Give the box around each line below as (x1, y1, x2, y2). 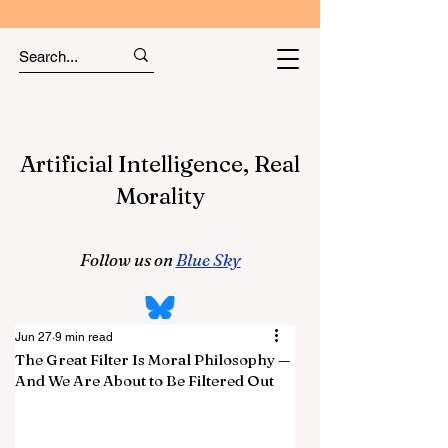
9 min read (55, 330, 113, 344)
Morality (115, 182, 205, 210)
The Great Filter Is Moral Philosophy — (15, 350, 290, 369)
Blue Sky (175, 249, 241, 270)
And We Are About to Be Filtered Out (15, 371, 274, 390)
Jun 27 (15, 330, 52, 344)
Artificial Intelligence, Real (20, 150, 300, 178)
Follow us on (79, 249, 176, 270)
